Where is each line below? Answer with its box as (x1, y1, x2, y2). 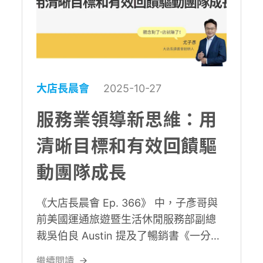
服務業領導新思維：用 (36, 108, 217, 130)
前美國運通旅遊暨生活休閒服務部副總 (36, 213, 217, 225)
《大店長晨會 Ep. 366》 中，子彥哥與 (36, 196, 218, 209)
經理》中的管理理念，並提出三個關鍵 (36, 245, 217, 258)
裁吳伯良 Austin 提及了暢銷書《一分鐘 (36, 229, 222, 242)
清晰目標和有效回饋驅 (36, 134, 217, 156)
